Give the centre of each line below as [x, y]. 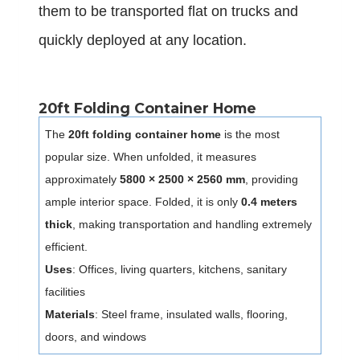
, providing [272, 180]
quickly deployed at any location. [143, 41]
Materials [70, 315]
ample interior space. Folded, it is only [143, 202]
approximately [82, 180]
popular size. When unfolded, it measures [151, 157]
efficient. [66, 247]
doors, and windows [96, 337]
